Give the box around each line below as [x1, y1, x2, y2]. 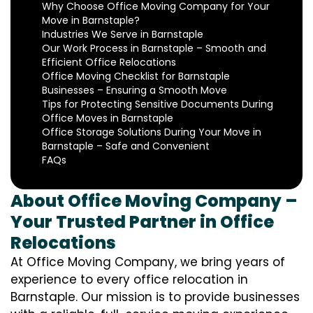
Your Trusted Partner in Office [10, 210, 274, 234]
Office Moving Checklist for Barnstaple [42, 69, 230, 84]
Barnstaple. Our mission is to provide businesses [10, 289, 300, 306]
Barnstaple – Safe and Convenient [42, 139, 210, 154]
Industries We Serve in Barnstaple [42, 27, 203, 42]
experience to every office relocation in [10, 271, 248, 289]
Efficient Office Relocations [42, 55, 176, 70]
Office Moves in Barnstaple [42, 111, 173, 126]
